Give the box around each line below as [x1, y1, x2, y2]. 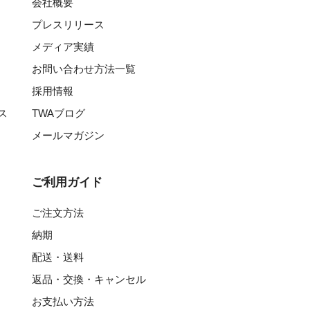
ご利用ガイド [32, 176, 102, 189]
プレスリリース [32, 19, 104, 30]
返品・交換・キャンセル [32, 273, 146, 285]
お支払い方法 [32, 295, 94, 307]
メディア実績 [32, 41, 94, 53]
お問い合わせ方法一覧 [32, 63, 136, 75]
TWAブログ [32, 107, 85, 119]
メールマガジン [32, 129, 104, 141]
